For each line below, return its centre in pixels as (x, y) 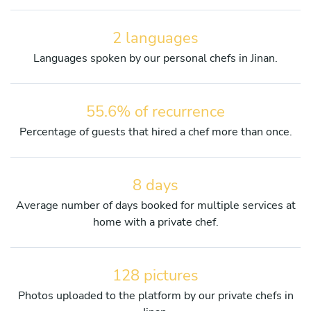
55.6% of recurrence (155, 111)
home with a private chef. (155, 222)
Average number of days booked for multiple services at (155, 205)
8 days (155, 185)
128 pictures (155, 275)
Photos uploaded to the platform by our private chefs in (155, 295)
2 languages (155, 38)
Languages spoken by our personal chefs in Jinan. (155, 58)
